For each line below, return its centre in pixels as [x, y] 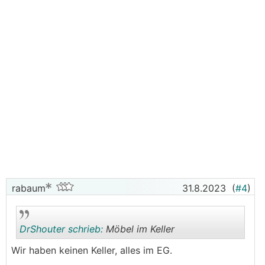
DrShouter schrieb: [61, 229]
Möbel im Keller [139, 229]
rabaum [27, 188]
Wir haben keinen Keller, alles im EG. [92, 250]
